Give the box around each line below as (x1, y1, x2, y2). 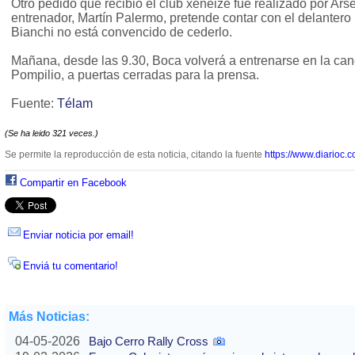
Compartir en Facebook (20, 177, 127, 189)
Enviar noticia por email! (23, 229, 134, 242)
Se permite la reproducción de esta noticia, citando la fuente (5, 149, 265, 161)
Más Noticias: (9, 310, 90, 324)
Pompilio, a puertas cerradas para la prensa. (11, 68, 259, 82)
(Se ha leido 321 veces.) (5, 128, 98, 139)
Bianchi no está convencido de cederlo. (11, 25, 232, 40)
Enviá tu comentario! (23, 260, 118, 273)
